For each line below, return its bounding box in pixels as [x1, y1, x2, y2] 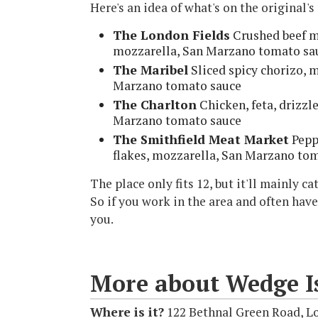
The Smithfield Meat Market [113, 131, 289, 148]
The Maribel [113, 61, 188, 78]
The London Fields [113, 26, 230, 43]
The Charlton [113, 96, 197, 113]
